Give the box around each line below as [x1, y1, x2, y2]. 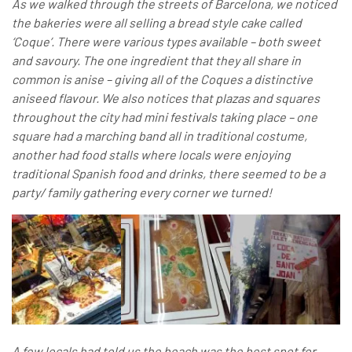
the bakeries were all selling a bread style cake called [12, 15, 302, 31]
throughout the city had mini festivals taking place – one [12, 109, 317, 125]
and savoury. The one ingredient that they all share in [12, 53, 301, 68]
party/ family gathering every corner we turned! [12, 185, 272, 200]
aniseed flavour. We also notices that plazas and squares [12, 90, 320, 106]
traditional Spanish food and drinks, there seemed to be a [12, 166, 325, 181]
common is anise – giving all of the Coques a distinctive [12, 71, 313, 87]
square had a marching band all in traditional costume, [12, 128, 307, 144]
